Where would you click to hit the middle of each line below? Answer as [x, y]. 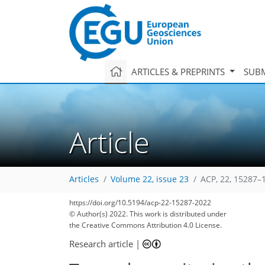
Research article [101, 243]
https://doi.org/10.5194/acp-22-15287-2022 [140, 203]
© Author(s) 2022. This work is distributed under [148, 214]
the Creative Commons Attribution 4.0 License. [146, 225]
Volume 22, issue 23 [150, 180]
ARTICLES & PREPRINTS [179, 71]
